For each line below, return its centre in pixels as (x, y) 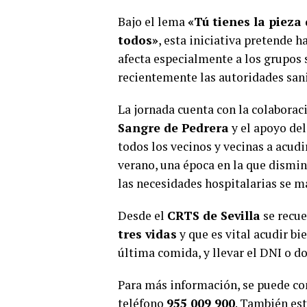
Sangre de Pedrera (173, 127)
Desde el (143, 215)
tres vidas (147, 234)
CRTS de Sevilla (214, 215)
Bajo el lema (153, 21)
